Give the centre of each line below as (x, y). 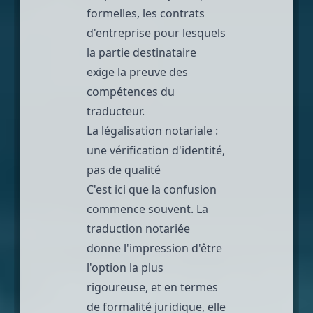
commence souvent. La (147, 209)
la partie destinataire (141, 52)
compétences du (131, 91)
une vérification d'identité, (156, 150)
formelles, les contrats (146, 13)
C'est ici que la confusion (152, 189)
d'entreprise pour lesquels (156, 32)
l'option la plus (125, 267)
